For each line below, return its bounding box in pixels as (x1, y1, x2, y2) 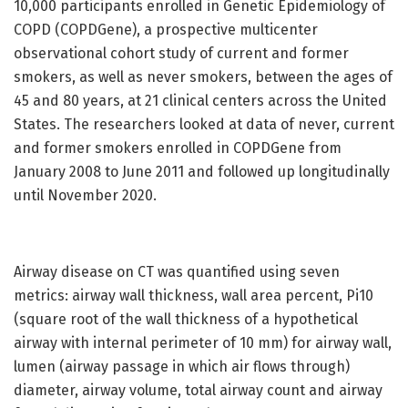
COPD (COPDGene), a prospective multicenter (14, 21, 318, 39)
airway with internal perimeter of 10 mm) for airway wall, (14, 334, 392, 352)
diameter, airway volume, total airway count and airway (14, 382, 382, 400)
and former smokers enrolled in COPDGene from (14, 139, 342, 158)
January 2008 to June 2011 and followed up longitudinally (14, 163, 390, 181)
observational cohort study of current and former (14, 45, 349, 63)
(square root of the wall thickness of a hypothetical (14, 311, 358, 329)
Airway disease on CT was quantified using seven (14, 263, 340, 281)
